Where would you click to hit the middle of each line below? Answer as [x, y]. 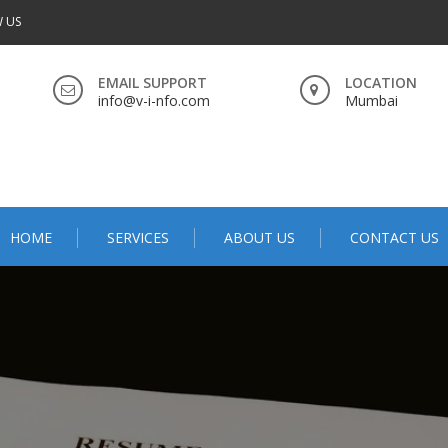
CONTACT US [394, 238]
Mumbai [371, 100]
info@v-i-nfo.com [154, 100]
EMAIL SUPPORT [152, 82]
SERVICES [137, 238]
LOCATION [380, 82]
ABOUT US [259, 238]
